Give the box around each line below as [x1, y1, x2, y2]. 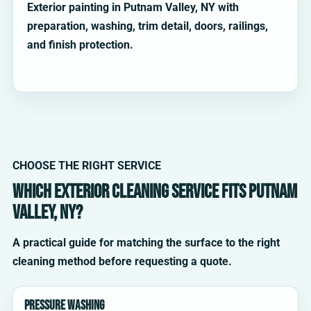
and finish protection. [27, 38, 133, 52]
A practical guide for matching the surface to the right [12, 236, 280, 250]
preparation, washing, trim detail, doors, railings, [27, 19, 268, 33]
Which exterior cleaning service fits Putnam [12, 180, 297, 204]
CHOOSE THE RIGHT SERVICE [12, 159, 161, 173]
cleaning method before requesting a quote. [12, 255, 232, 269]
